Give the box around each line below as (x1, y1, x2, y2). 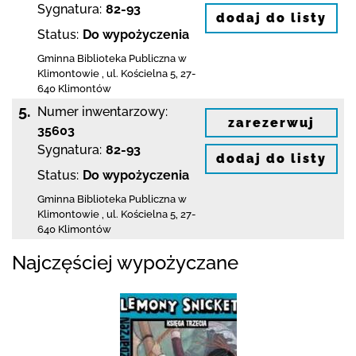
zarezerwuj (228, 114, 315, 130)
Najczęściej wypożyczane (12, 250, 238, 274)
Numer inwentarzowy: (37, 103, 168, 119)
